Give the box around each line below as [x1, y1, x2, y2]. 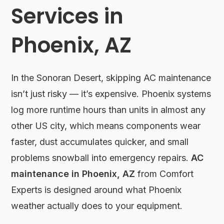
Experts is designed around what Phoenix [11, 184, 182, 195]
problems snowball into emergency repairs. [11, 152, 191, 163]
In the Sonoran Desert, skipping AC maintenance [11, 72, 211, 83]
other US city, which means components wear [11, 120, 201, 131]
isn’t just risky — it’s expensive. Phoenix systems [11, 88, 211, 99]
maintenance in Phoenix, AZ [11, 168, 135, 179]
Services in [11, 1, 124, 31]
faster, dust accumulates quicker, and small [11, 136, 189, 147]
